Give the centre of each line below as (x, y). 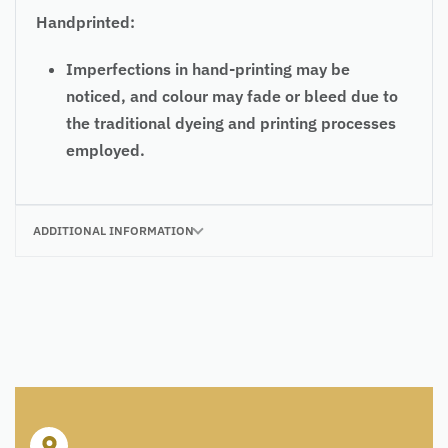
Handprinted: (85, 21)
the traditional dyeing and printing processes (231, 122)
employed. (105, 149)
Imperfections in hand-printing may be (208, 68)
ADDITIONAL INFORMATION (113, 230)
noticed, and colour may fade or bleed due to (232, 95)
